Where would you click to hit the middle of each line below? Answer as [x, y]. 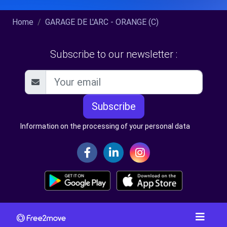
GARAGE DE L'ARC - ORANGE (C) [102, 22]
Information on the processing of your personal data [105, 126]
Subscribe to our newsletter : [113, 54]
